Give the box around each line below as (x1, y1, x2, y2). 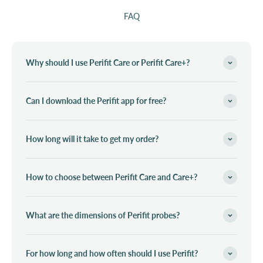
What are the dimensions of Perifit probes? (26, 210, 180, 220)
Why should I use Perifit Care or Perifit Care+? (26, 57, 190, 68)
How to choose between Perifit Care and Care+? (26, 171, 197, 182)
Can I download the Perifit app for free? (26, 95, 166, 106)
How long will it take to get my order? (26, 133, 159, 144)
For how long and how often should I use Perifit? (26, 248, 198, 258)
